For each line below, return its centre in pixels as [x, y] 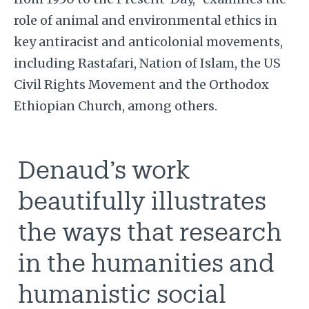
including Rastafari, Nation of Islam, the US [147, 63]
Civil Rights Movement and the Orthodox [141, 84]
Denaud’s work [104, 169]
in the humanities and [147, 262]
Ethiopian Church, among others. [115, 106]
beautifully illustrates [142, 200]
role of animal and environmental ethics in [145, 20]
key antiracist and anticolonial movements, [148, 41]
